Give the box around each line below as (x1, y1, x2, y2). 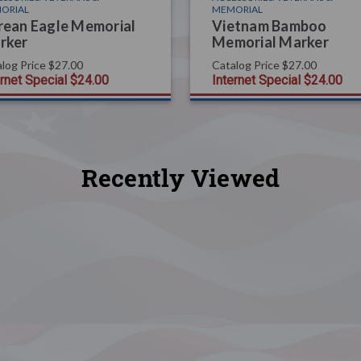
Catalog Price (212, 57, 280, 72)
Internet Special (212, 72, 301, 88)
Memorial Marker (212, 32, 329, 51)
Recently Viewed (81, 161, 280, 193)
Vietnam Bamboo (212, 16, 327, 35)
